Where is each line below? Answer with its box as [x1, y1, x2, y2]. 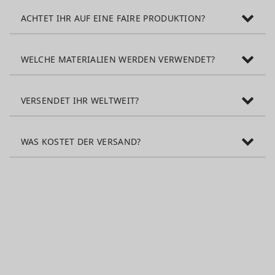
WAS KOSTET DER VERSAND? [20, 135, 141, 147]
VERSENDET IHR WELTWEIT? [20, 94, 139, 106]
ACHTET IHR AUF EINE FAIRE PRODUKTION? [20, 12, 206, 24]
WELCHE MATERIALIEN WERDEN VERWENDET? [20, 53, 215, 65]
